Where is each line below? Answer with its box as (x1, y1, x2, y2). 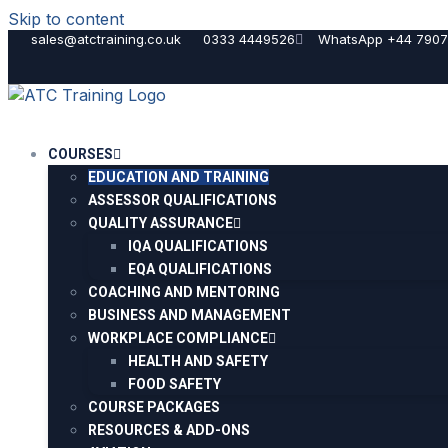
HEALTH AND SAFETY (128, 353, 268, 369)
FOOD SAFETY (128, 376, 221, 392)
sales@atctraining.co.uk (30, 31, 181, 47)
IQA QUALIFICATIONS (128, 238, 268, 254)
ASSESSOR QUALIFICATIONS (88, 192, 277, 208)
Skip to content (8, 9, 124, 29)
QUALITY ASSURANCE (88, 215, 233, 231)
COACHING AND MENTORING (88, 284, 280, 300)
